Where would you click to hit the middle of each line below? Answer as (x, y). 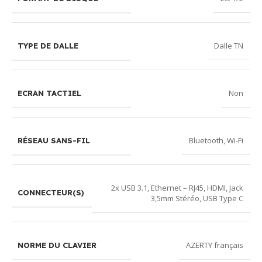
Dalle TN (229, 46)
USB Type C (223, 198)
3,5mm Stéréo (175, 198)
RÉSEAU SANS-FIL (54, 140)
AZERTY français (215, 245)
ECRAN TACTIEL (49, 93)
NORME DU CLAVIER (57, 245)
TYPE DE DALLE (48, 45)
